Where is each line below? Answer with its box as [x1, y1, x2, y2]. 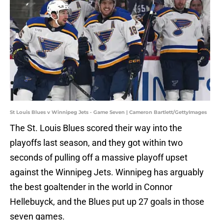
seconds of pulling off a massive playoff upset [10, 152, 188, 163]
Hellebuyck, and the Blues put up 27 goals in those [10, 196, 204, 207]
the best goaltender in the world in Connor [10, 182, 172, 192]
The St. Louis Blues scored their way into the [10, 123, 182, 134]
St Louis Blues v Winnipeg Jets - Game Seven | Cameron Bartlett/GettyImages [10, 109, 207, 116]
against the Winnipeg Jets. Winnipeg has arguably [10, 167, 204, 178]
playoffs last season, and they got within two [10, 137, 183, 148]
